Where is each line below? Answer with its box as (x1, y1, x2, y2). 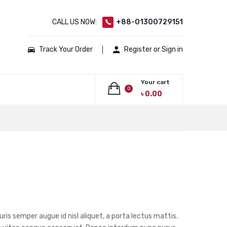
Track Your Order (39, 45, 93, 54)
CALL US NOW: (52, 18, 98, 26)
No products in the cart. (13, 120, 91, 129)
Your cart (141, 79, 170, 86)
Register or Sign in (124, 45, 183, 54)
